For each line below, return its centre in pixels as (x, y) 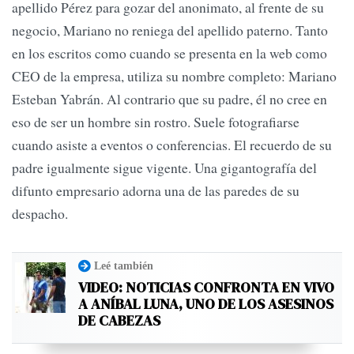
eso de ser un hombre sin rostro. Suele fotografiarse (156, 122)
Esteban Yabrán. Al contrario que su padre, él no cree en (169, 99)
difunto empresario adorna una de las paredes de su (156, 191)
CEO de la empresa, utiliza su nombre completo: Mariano (174, 76)
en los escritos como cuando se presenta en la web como (169, 53)
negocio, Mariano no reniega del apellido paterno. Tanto (170, 30)
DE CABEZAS (119, 321)
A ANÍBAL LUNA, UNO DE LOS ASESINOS (206, 304)
